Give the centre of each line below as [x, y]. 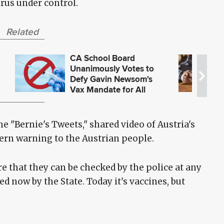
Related [22, 32]
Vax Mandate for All [108, 90]
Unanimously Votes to [112, 69]
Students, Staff [99, 100]
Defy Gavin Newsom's [111, 79]
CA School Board [103, 58]
